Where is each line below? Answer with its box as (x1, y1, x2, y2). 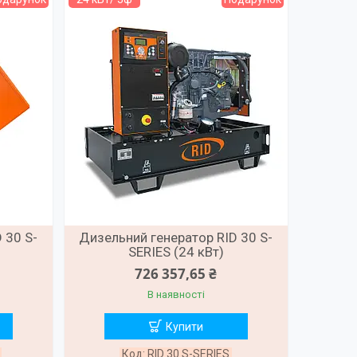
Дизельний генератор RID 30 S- (79, 229, 273, 246)
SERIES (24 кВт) (127, 244, 224, 261)
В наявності (147, 288, 205, 301)
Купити (165, 320, 203, 334)
